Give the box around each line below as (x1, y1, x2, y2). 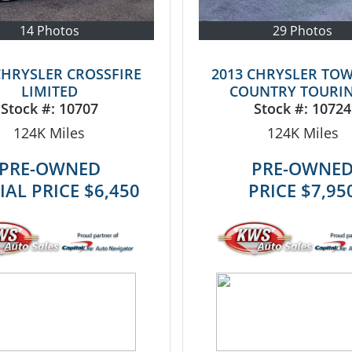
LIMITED (20, 81, 78, 101)
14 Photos (19, 21, 79, 39)
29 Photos (273, 21, 333, 39)
